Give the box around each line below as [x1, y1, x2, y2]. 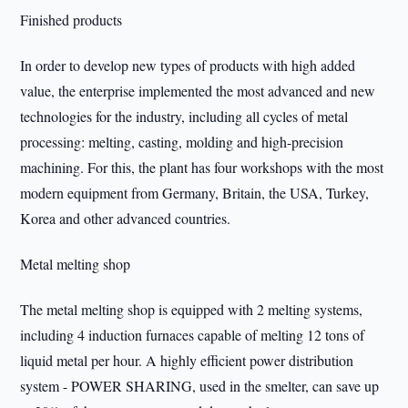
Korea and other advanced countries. [20, 209, 231, 228]
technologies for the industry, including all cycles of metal [20, 107, 349, 126]
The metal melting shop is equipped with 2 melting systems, [20, 300, 363, 319]
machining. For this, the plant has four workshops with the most [20, 158, 384, 177]
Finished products [20, 10, 123, 29]
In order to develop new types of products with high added [20, 56, 356, 75]
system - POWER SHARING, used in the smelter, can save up [20, 376, 380, 395]
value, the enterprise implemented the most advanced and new [20, 81, 376, 100]
